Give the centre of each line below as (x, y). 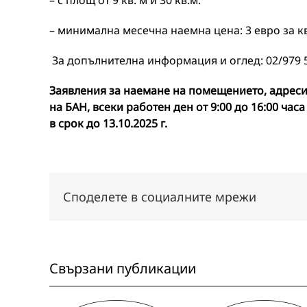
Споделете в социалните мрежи (160, 196)
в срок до (76, 123)
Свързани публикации (123, 268)
